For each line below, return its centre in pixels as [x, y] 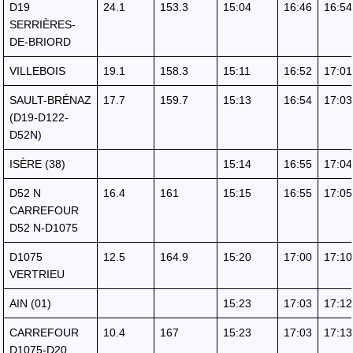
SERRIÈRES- [43, 24]
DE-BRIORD [40, 42]
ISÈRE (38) [37, 164]
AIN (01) [30, 303]
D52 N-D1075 [44, 228]
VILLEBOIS [37, 71]
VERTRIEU [37, 274]
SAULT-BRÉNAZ [50, 100]
